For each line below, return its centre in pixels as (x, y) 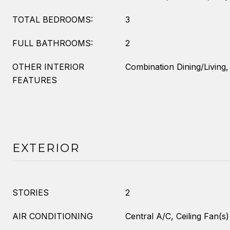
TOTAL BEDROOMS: (53, 20)
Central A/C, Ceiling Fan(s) (177, 216)
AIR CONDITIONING (53, 216)
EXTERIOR (46, 148)
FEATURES (35, 80)
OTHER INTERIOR (48, 67)
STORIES (31, 193)
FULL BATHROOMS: (53, 43)
